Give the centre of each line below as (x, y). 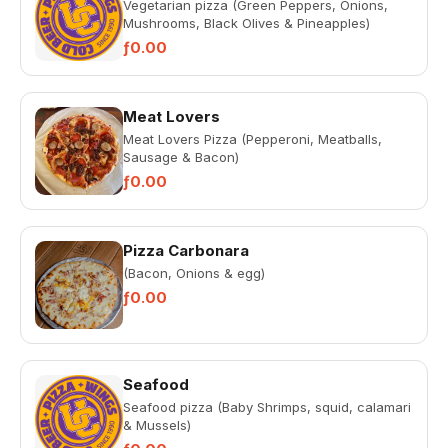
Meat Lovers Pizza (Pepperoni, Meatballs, (252, 139)
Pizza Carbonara (186, 250)
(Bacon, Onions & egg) (194, 273)
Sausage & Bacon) (181, 157)
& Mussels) (157, 425)
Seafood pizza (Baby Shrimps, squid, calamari (267, 407)
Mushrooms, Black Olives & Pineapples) (246, 23)
